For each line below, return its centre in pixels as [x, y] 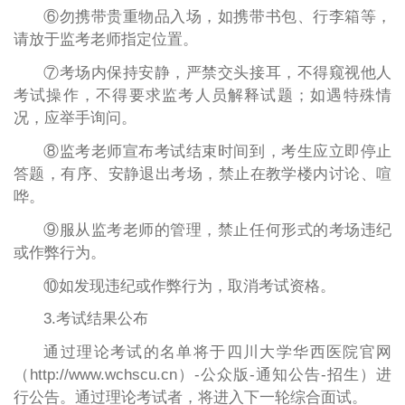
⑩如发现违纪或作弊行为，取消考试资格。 [190, 286]
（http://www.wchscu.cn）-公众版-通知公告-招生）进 [202, 375]
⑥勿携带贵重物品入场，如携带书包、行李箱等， [218, 16]
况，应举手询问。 [75, 118]
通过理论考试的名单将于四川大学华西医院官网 [218, 353]
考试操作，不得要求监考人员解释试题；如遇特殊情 [202, 95]
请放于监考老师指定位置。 [105, 39]
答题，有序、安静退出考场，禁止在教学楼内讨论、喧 [202, 174]
